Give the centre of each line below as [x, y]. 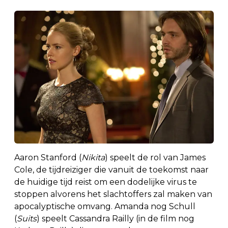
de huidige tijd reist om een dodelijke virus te [106, 182]
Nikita [93, 158]
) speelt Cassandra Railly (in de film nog [116, 219]
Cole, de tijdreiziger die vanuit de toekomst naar [111, 170]
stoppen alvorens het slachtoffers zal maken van [113, 194]
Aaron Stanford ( [48, 158]
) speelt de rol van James [155, 158]
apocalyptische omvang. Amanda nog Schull [105, 207]
